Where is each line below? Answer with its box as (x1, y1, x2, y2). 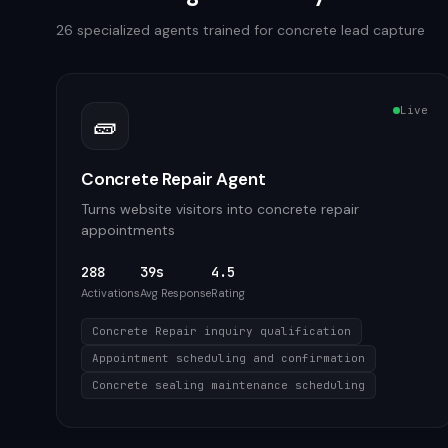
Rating (211, 286, 245, 300)
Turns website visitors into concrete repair (81, 200, 359, 218)
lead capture (337, 21, 425, 39)
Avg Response (140, 286, 211, 300)
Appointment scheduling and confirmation (92, 351, 365, 365)
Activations (81, 286, 140, 300)
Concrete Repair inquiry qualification (92, 324, 351, 338)
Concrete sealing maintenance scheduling (92, 378, 365, 392)
